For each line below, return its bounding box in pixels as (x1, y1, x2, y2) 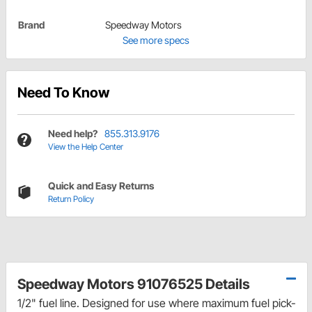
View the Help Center (48, 141, 123, 153)
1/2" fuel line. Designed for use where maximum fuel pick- (17, 296, 296, 311)
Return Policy (48, 194, 94, 205)
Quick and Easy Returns (48, 180, 154, 192)
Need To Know (17, 84, 109, 102)
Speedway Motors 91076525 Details (17, 276, 250, 293)
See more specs (123, 34, 189, 47)
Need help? (48, 127, 97, 140)
